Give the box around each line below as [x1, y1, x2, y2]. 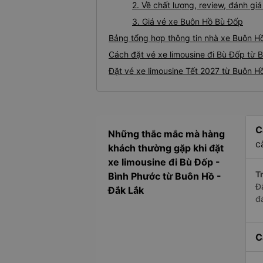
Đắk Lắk [108, 184, 144, 197]
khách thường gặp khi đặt [108, 142, 224, 154]
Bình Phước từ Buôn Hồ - [108, 170, 221, 183]
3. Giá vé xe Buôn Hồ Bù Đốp [132, 16, 243, 27]
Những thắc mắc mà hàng [108, 128, 225, 140]
